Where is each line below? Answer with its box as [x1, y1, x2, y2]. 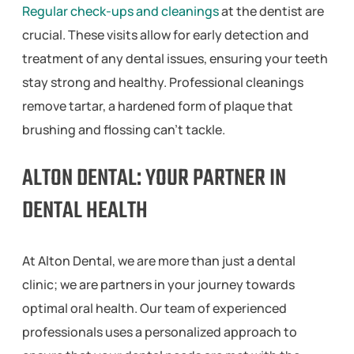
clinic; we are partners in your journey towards [22, 275, 295, 293]
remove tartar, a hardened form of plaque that [22, 97, 293, 115]
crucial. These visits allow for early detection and [22, 26, 309, 44]
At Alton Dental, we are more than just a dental [22, 251, 296, 269]
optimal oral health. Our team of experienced [22, 299, 287, 317]
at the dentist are [219, 2, 324, 21]
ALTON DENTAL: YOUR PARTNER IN [22, 160, 286, 198]
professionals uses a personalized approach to [22, 322, 297, 341]
